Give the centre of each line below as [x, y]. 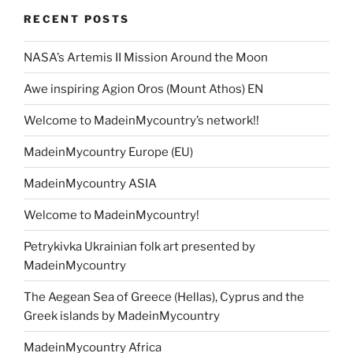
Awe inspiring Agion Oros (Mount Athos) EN [143, 89]
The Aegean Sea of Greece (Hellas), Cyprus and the [164, 297]
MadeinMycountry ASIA [90, 183]
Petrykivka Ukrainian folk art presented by [139, 246]
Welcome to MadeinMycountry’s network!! [141, 120]
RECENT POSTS [77, 19]
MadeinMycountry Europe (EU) [108, 152]
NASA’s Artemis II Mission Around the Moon [146, 57]
